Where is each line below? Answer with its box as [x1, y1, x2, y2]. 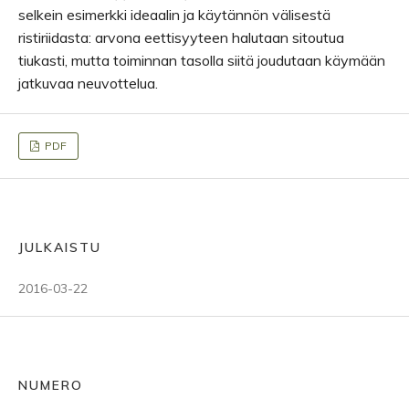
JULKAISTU [18, 239, 101, 256]
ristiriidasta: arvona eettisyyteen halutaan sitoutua [18, 28, 344, 47]
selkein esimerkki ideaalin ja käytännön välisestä [18, 5, 330, 24]
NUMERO [18, 377, 83, 393]
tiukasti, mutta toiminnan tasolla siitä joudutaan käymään [18, 51, 385, 69]
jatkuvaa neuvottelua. [18, 74, 158, 92]
